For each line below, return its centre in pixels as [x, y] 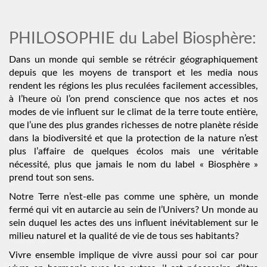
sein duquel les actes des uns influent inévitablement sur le [133, 223]
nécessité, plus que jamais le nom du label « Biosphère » [133, 164]
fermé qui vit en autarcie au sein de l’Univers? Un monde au [133, 210]
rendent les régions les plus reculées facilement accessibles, [133, 86]
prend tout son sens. [52, 178]
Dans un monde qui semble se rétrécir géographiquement [133, 60]
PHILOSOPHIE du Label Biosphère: [133, 38]
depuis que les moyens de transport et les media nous [133, 73]
